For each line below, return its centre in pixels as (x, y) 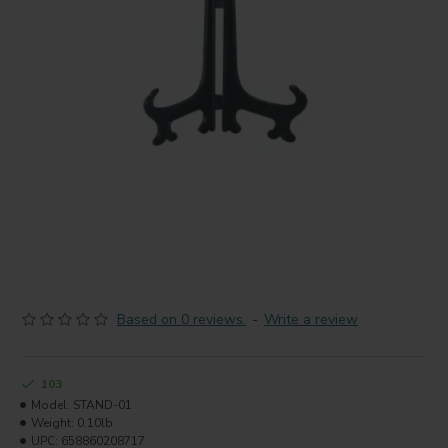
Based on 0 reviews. (181, 319)
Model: (50, 405)
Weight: (52, 423)
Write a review (311, 319)
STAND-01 (102, 405)
